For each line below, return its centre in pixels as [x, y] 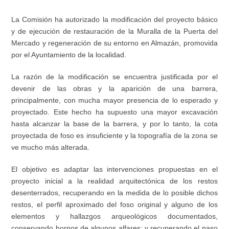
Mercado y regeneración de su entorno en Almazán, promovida [114, 43]
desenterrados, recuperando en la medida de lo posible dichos [114, 193]
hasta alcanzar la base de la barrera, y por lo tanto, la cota [114, 124]
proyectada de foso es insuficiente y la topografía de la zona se [114, 136]
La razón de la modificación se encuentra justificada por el [114, 77]
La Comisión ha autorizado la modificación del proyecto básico [114, 20]
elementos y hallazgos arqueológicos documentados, [114, 216]
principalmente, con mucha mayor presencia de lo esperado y [114, 100]
